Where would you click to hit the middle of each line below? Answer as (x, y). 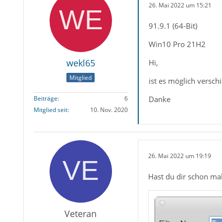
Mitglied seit (50, 110)
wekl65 (81, 63)
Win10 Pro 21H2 (177, 44)
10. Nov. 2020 (109, 110)
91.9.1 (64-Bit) (173, 26)
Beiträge (45, 99)
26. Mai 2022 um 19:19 (179, 156)
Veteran (81, 214)
